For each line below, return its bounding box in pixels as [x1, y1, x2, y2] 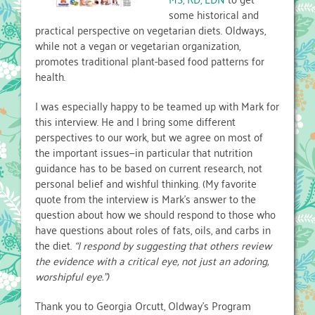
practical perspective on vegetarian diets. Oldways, [35, 20, 266, 40]
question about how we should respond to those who [35, 204, 276, 224]
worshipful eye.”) [35, 266, 109, 286]
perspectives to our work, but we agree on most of [35, 127, 263, 147]
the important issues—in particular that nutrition [35, 142, 252, 162]
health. [35, 66, 65, 86]
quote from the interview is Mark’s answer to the [35, 188, 256, 209]
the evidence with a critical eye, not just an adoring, [35, 250, 269, 271]
